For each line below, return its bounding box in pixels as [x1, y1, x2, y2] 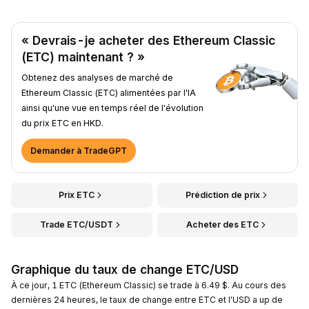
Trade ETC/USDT [40, 219, 114, 230]
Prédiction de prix [185, 189, 260, 200]
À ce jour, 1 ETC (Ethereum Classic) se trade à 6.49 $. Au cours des [11, 279, 286, 290]
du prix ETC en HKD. [21, 117, 103, 128]
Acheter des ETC [186, 219, 259, 230]
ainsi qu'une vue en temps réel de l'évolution [21, 102, 203, 113]
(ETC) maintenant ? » [21, 49, 145, 64]
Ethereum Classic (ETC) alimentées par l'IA [21, 87, 196, 98]
